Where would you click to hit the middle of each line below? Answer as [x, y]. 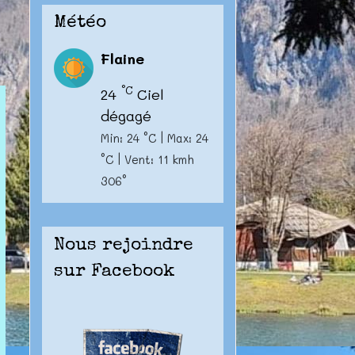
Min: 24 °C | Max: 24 [154, 138]
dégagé [126, 116]
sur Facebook [114, 272]
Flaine [122, 59]
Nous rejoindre [123, 246]
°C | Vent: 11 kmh [147, 160]
